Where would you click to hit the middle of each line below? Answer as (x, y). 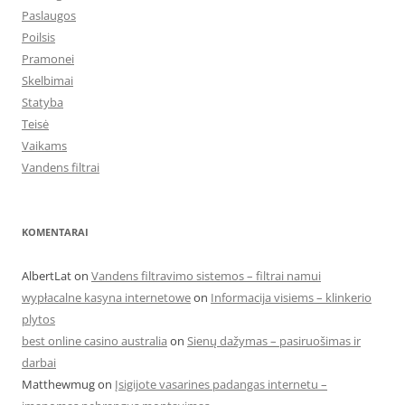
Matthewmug (58, 384)
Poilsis (38, 37)
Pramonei (48, 59)
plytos (38, 319)
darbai (39, 363)
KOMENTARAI (55, 232)
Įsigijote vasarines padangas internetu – (221, 384)
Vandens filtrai (61, 167)
